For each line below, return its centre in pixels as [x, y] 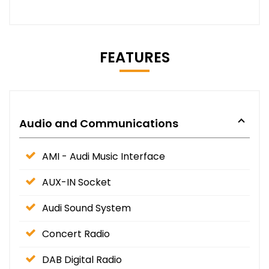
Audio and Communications [99, 123]
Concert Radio [76, 234]
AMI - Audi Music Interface [104, 156]
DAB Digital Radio [82, 259]
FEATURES [134, 57]
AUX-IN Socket [77, 182]
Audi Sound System [86, 208]
